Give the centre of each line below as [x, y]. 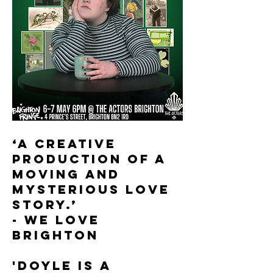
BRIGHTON [55, 235]
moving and [66, 174]
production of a [89, 159]
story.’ [45, 204]
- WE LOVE [56, 220]
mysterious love [91, 189]
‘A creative [64, 144]
